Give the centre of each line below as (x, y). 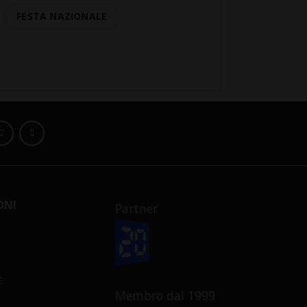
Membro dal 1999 (165, 295)
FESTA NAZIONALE (62, 16)
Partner (136, 209)
